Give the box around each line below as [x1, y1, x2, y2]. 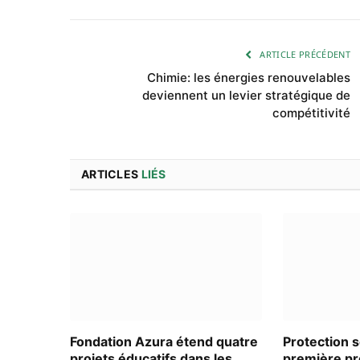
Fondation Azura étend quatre [70, 333, 258, 350]
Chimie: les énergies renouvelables [147, 69, 350, 85]
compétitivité [272, 104, 350, 121]
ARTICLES [81, 166, 141, 181]
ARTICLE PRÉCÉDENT [257, 47, 350, 60]
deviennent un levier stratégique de [142, 87, 350, 103]
